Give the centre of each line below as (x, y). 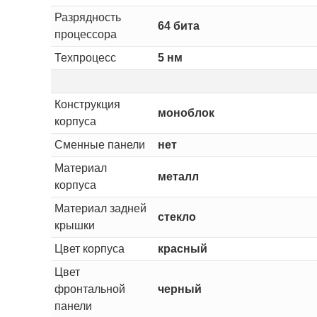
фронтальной (90, 289)
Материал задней (100, 208)
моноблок (186, 113)
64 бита (178, 25)
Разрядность (87, 17)
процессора (85, 34)
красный (182, 248)
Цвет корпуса (89, 248)
